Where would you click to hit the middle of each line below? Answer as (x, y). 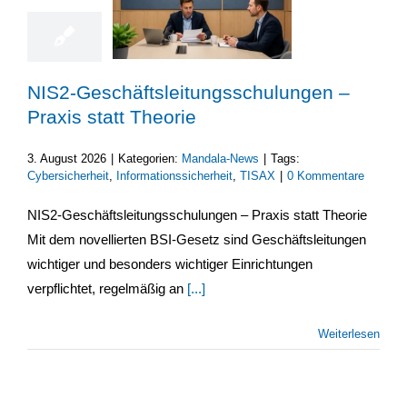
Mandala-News (220, 158)
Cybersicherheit (68, 175)
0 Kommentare (326, 175)
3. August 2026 (67, 158)
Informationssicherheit (174, 175)
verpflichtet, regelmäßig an (107, 288)
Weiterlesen (349, 333)
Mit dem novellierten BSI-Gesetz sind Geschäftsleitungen (197, 239)
